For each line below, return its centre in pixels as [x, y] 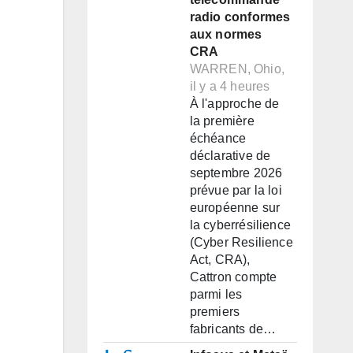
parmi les [216, 295]
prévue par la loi [236, 191]
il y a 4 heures [230, 87]
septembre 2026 [236, 173]
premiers [215, 312]
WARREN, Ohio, [237, 69]
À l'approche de [234, 104]
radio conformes [240, 17]
